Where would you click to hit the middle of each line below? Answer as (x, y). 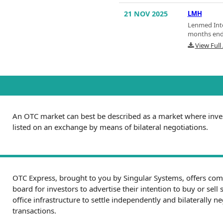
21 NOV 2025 (146, 14)
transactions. (34, 211)
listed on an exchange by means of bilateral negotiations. (110, 127)
